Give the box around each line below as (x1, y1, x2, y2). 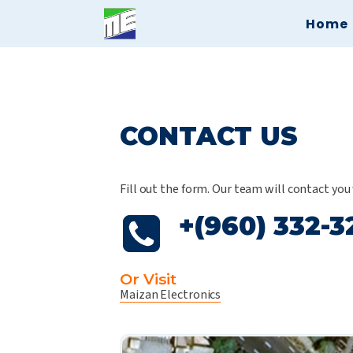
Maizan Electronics (120, 286, 221, 303)
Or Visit (120, 269, 177, 288)
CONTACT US (120, 121, 298, 151)
